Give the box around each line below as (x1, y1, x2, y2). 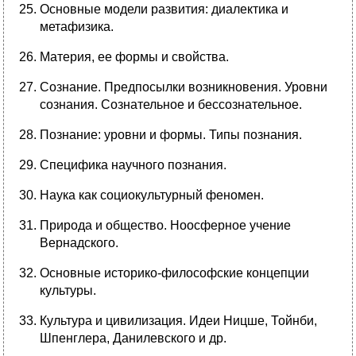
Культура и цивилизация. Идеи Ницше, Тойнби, (40, 314, 317, 328)
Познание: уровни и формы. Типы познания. (40, 128, 302, 142)
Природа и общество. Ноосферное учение (40, 219, 291, 233)
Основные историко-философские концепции (40, 266, 309, 281)
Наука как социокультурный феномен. (40, 188, 264, 203)
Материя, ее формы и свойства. (40, 50, 229, 64)
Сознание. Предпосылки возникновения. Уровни (40, 80, 327, 95)
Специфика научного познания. (40, 158, 226, 172)
